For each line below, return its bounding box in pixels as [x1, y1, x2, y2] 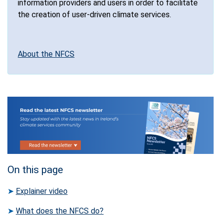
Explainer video [16, 186, 68, 196]
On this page [7, 164, 63, 176]
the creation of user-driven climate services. [18, 10, 171, 20]
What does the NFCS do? [16, 206, 104, 216]
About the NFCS [18, 49, 74, 59]
